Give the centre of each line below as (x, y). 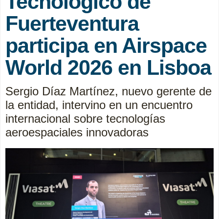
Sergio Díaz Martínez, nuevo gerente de (109, 91)
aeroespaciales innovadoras (77, 132)
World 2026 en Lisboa (108, 67)
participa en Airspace (106, 45)
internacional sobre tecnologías (85, 118)
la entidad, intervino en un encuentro (99, 105)
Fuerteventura (72, 23)
